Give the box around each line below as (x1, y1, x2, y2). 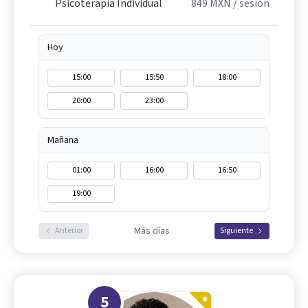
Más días (133, 224, 170, 239)
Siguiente (220, 225, 253, 237)
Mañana (47, 133, 78, 148)
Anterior (55, 225, 83, 237)
